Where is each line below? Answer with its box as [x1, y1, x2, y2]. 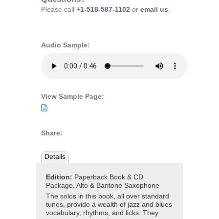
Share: [41, 129, 63, 137]
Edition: [46, 173, 74, 181]
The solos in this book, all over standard [46, 192, 169, 200]
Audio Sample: [41, 42, 90, 49]
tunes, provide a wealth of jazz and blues [46, 200, 172, 208]
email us [140, 5, 168, 13]
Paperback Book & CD [74, 173, 143, 181]
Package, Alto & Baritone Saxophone [46, 181, 159, 189]
